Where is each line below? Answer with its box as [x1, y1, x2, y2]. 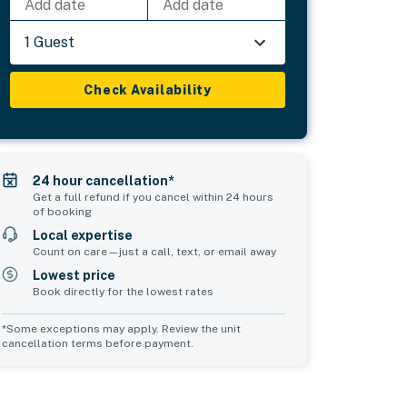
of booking [33, 204, 93, 218]
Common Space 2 [249, 371, 379, 389]
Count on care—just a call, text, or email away [33, 244, 277, 258]
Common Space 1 [61, 371, 188, 389]
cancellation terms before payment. [2, 336, 194, 350]
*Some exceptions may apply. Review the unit [2, 322, 242, 335]
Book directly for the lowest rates [33, 284, 214, 298]
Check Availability [84, 82, 212, 97]
